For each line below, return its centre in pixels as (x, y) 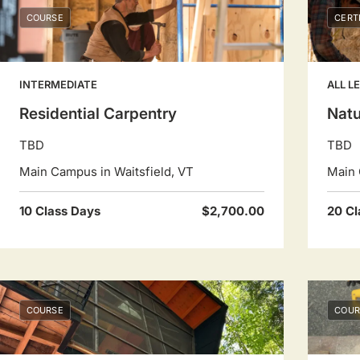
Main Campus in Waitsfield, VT (106, 172)
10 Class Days (60, 211)
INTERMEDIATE (58, 84)
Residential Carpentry (98, 114)
